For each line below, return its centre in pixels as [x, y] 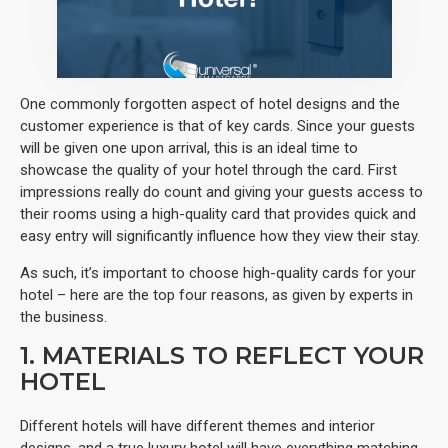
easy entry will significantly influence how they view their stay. [220, 235]
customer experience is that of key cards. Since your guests [217, 125]
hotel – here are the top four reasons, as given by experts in [216, 294]
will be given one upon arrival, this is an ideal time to [189, 147]
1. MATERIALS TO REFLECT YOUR [222, 355]
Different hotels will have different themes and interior [197, 425]
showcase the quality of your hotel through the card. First [208, 169]
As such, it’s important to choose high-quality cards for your [218, 272]
